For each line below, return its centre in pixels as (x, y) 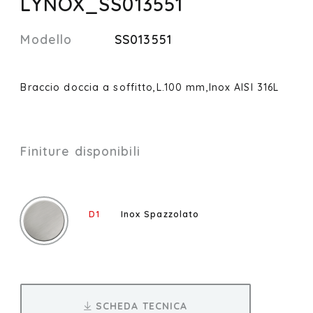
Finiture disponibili (80, 151)
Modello (46, 39)
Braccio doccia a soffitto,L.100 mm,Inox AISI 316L (150, 87)
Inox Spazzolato (160, 213)
